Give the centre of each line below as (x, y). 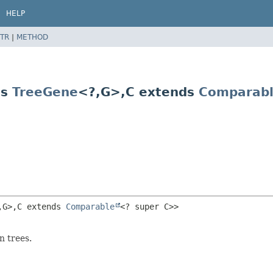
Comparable (90, 206)
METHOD (32, 37)
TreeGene (45, 92)
